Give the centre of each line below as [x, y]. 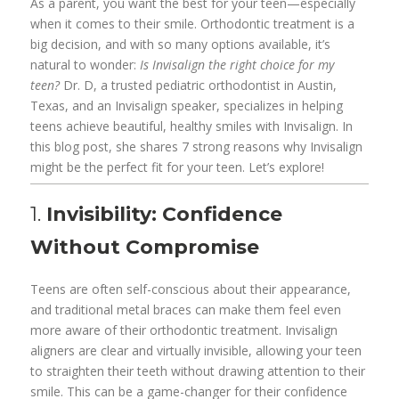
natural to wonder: [85, 65]
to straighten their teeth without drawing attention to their [198, 371]
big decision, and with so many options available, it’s [181, 45]
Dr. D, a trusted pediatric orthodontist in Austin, [199, 85]
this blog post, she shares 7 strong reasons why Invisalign [197, 147]
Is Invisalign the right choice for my [237, 65]
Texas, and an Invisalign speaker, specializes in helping [187, 106]
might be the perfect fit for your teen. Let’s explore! [178, 167]
